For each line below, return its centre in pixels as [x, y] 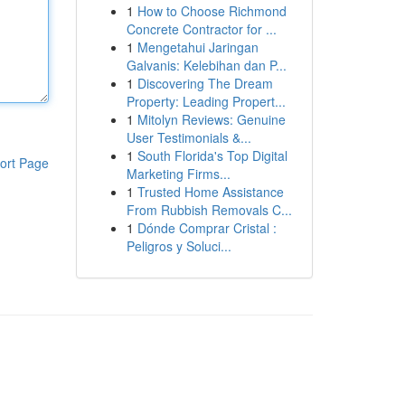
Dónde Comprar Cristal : [207, 228]
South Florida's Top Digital [212, 155]
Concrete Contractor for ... [201, 29]
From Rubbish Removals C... [209, 210]
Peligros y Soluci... [179, 246]
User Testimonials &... [188, 137]
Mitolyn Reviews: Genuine [211, 119]
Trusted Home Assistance [210, 192]
